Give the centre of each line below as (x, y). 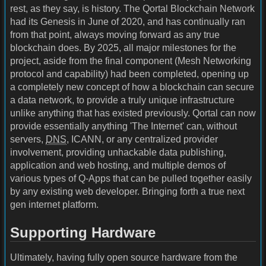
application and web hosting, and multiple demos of (118, 165)
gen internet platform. (54, 204)
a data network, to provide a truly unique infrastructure (122, 100)
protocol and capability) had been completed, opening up (129, 74)
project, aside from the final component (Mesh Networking (131, 61)
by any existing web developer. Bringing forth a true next (127, 191)
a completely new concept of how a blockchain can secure (132, 87)
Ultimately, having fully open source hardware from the (124, 257)
